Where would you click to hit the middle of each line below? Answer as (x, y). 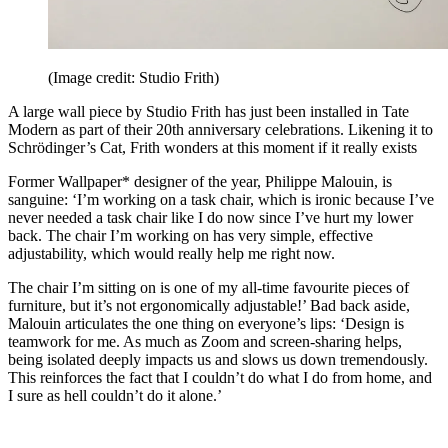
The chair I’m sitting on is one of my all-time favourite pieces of (208, 287)
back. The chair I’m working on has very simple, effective (190, 235)
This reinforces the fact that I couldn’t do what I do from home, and (220, 377)
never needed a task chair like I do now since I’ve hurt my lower (210, 217)
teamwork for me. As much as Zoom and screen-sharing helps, (205, 341)
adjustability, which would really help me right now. (171, 253)
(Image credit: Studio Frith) (133, 77)
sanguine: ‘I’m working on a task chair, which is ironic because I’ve (221, 199)
